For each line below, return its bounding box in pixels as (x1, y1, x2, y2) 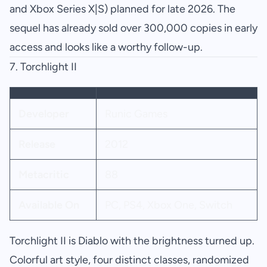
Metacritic (18, 168, 69, 182)
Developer (18, 107, 69, 121)
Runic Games (104, 107, 167, 121)
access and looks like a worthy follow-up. (10, 41, 203, 54)
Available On (18, 198, 79, 212)
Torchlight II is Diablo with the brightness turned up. (10, 234, 254, 248)
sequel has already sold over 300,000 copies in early (10, 21, 257, 35)
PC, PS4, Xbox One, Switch (104, 198, 232, 212)
